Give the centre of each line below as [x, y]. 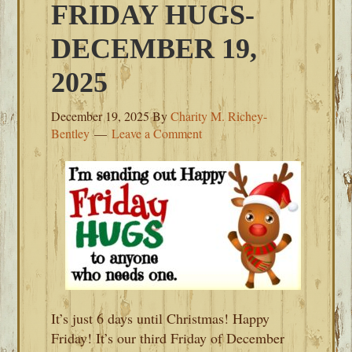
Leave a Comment [157, 133]
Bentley [71, 133]
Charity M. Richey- [219, 116]
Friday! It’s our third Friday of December [168, 338]
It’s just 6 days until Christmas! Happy [161, 318]
